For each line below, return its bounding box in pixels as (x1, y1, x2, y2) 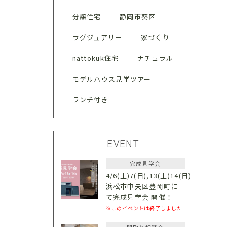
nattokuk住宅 (72, 53, 119, 63)
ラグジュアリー (72, 32, 123, 42)
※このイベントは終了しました (105, 204, 182, 212)
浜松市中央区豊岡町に (105, 181, 178, 191)
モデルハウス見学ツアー (72, 74, 152, 84)
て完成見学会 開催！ (105, 192, 173, 202)
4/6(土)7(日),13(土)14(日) (105, 171, 192, 180)
